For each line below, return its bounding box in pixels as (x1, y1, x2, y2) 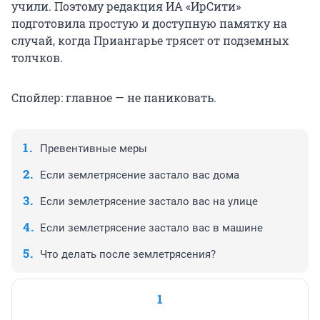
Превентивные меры (40, 142, 147, 156)
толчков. (11, 50, 63, 66)
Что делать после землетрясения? (40, 248, 216, 261)
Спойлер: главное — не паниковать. (11, 90, 216, 106)
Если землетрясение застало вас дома (40, 169, 239, 182)
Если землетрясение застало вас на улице (40, 195, 258, 209)
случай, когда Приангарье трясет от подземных (11, 33, 289, 49)
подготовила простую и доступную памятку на (11, 16, 287, 31)
